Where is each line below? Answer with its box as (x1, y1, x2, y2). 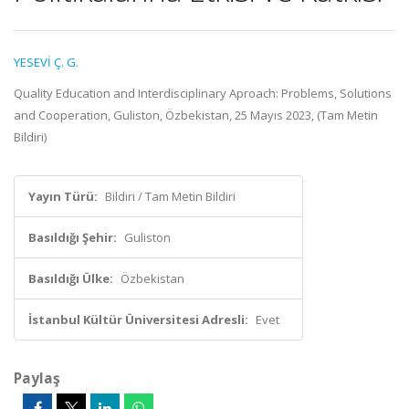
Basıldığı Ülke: (28, 270, 113, 287)
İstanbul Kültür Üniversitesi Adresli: (28, 311, 248, 328)
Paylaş (14, 368, 60, 388)
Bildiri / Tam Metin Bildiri (105, 188, 236, 204)
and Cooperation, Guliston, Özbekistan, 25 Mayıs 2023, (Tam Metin (14, 107, 378, 123)
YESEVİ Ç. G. (14, 54, 79, 70)
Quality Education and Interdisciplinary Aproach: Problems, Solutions (14, 85, 392, 101)
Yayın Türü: (28, 188, 98, 204)
